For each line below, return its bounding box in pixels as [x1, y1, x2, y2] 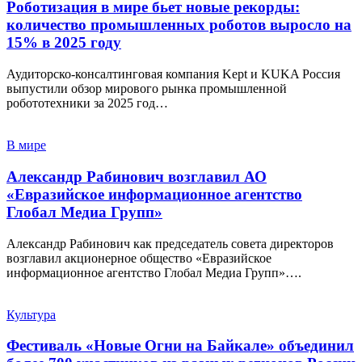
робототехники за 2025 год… [6, 96, 168, 111]
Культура [6, 307, 56, 322]
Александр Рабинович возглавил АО [6, 167, 267, 185]
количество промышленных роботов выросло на [6, 16, 351, 34]
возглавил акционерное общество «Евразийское [6, 250, 271, 265]
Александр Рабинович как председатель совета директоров [6, 236, 334, 250]
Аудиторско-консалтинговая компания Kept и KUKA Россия [6, 67, 340, 82]
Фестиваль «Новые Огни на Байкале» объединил [6, 337, 354, 355]
